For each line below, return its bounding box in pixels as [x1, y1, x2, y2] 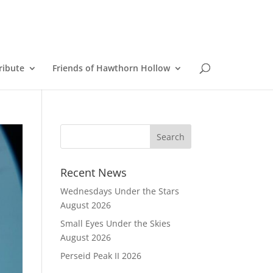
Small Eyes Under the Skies [60, 218, 171, 229]
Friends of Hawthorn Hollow [52, 62, 170, 74]
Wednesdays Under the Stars [60, 185, 179, 197]
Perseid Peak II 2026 [60, 250, 141, 261]
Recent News [60, 165, 127, 180]
